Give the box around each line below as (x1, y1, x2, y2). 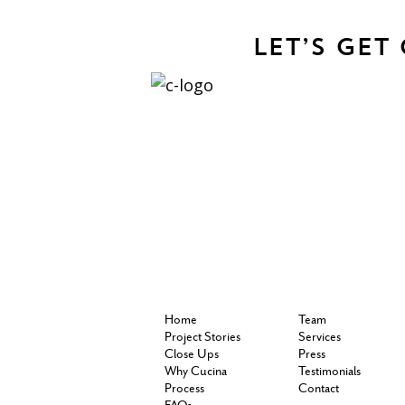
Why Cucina (165, 365, 227, 380)
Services (297, 331, 341, 345)
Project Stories (165, 331, 240, 345)
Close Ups (165, 348, 219, 363)
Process (165, 382, 204, 397)
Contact (297, 382, 339, 397)
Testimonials (297, 365, 361, 380)
